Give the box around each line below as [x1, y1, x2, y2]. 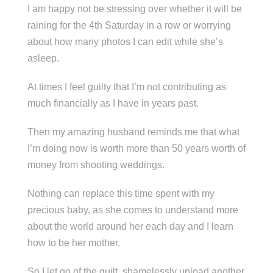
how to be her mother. [27, 237, 120, 248]
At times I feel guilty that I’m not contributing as [27, 81, 226, 92]
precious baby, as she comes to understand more [27, 204, 238, 215]
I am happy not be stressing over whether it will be [27, 3, 242, 14]
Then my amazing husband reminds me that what [27, 126, 239, 137]
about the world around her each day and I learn [27, 221, 233, 232]
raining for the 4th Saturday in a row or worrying [27, 19, 231, 30]
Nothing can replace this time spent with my [27, 188, 214, 199]
